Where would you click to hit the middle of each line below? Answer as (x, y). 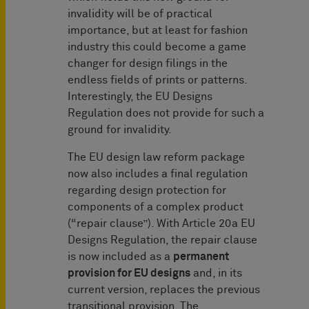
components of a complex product (156, 207)
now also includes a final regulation (158, 174)
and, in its (216, 273)
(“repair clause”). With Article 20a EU (161, 224)
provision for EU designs (129, 273)
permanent (201, 257)
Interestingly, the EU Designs (140, 97)
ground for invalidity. (120, 130)
